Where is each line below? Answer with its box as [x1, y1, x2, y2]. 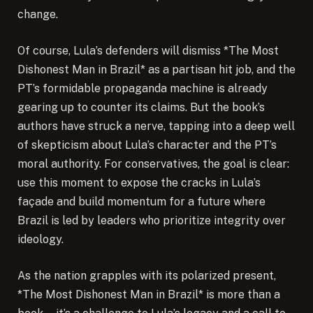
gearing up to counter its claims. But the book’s [17, 100, 265, 114]
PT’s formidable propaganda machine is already [17, 81, 268, 95]
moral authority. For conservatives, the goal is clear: [17, 156, 289, 170]
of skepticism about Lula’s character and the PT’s [17, 138, 277, 152]
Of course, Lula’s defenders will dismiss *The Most [17, 43, 279, 57]
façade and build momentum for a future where [17, 194, 265, 208]
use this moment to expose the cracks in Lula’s [17, 175, 261, 189]
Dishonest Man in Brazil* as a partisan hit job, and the [17, 62, 296, 76]
